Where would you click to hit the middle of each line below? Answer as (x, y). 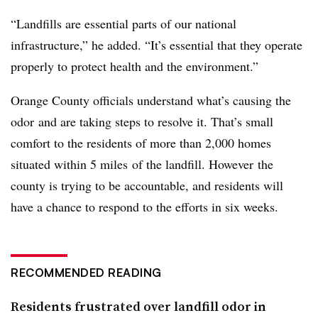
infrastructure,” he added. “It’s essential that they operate (157, 44)
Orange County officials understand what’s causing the (151, 100)
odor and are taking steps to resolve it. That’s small (142, 121)
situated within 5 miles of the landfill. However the (142, 164)
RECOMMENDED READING (86, 272)
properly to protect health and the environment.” (135, 66)
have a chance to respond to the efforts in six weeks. (144, 206)
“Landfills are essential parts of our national (124, 23)
